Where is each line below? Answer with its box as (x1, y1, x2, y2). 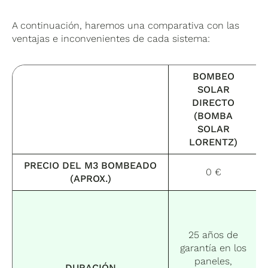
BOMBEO (192, 70, 234, 82)
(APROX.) (69, 172, 111, 184)
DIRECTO (192, 96, 235, 108)
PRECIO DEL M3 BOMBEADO (24, 159, 157, 171)
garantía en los (180, 242, 247, 254)
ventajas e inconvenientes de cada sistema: (12, 32, 211, 44)
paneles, (194, 255, 233, 267)
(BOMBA (194, 109, 233, 121)
